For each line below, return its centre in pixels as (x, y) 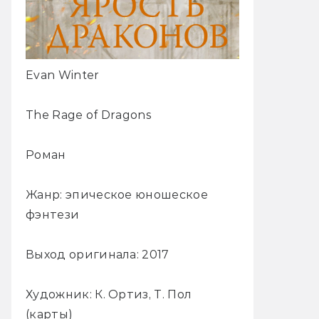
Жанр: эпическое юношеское (117, 194)
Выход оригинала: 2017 (98, 254)
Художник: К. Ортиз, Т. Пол (109, 294)
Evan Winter (63, 75)
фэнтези (53, 214)
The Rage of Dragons (89, 115)
